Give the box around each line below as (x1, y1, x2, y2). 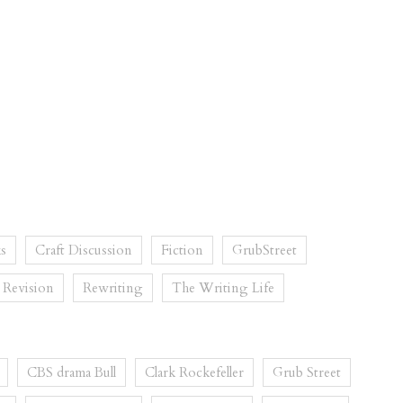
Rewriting (83, 279, 143, 298)
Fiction (161, 241, 203, 260)
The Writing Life (172, 279, 274, 298)
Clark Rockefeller (145, 363, 244, 382)
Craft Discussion (35, 241, 132, 260)
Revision (3, 279, 54, 298)
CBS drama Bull (27, 363, 116, 382)
